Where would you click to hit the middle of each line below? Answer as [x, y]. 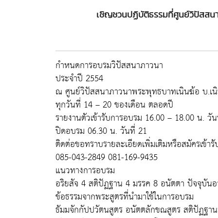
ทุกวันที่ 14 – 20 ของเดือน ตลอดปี [114, 105]
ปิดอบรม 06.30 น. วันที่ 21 [101, 131]
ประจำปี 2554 [79, 79]
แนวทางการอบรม [85, 171]
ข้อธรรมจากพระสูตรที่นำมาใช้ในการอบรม [125, 197]
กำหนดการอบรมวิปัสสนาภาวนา [109, 65]
